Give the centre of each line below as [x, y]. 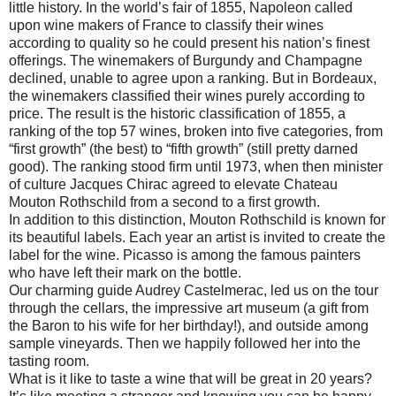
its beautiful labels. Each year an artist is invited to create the [197, 237]
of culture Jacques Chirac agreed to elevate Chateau [173, 184]
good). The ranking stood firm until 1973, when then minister [196, 166]
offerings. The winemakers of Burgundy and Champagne [186, 60]
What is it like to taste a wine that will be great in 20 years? [190, 378]
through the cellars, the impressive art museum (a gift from [189, 308]
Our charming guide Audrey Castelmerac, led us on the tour [194, 290]
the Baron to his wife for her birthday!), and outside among [189, 325]
